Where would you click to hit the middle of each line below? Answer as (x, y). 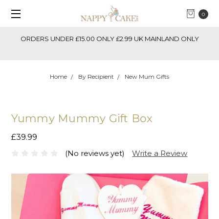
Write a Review (160, 153)
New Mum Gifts (147, 76)
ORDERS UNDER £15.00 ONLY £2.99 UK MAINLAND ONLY (109, 39)
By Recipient (96, 76)
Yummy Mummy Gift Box (82, 118)
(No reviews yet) (95, 153)
